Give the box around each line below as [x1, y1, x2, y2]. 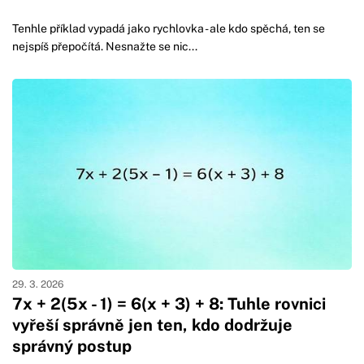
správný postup [12, 336, 132, 357]
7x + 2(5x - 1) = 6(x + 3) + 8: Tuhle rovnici [12, 294, 326, 314]
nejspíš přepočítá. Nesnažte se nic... [12, 40, 197, 54]
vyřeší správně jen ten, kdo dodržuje [12, 315, 292, 336]
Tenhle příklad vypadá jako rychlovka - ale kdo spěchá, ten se [12, 22, 325, 36]
